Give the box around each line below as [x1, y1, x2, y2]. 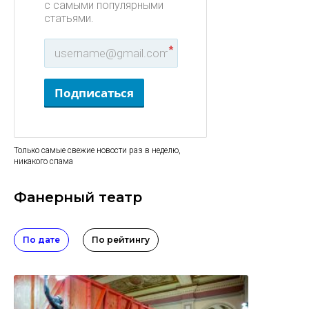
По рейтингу [92, 235, 150, 245]
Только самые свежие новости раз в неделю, [14, 146, 181, 155]
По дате [23, 235, 60, 245]
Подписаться [54, 85, 134, 101]
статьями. [44, 12, 94, 25]
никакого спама [14, 157, 73, 166]
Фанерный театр [14, 189, 142, 206]
